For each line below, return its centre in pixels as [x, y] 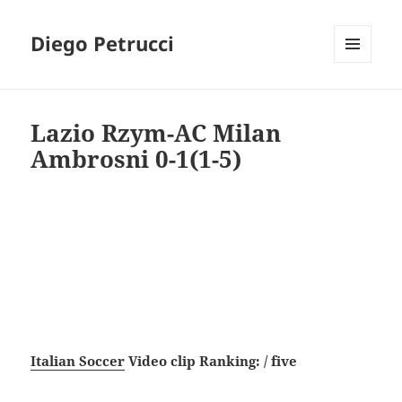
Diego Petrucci [103, 44]
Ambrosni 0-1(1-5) [136, 159]
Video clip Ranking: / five [211, 361]
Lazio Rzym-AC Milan [156, 133]
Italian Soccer [78, 361]
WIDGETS [359, 100]
